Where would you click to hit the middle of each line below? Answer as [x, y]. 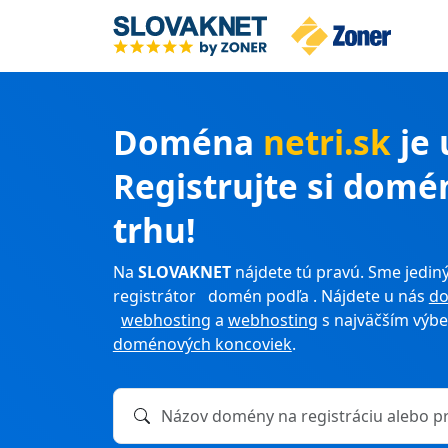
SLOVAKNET [184, 272]
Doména [187, 142]
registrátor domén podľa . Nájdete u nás [270, 296]
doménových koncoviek [202, 344]
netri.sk [331, 142]
